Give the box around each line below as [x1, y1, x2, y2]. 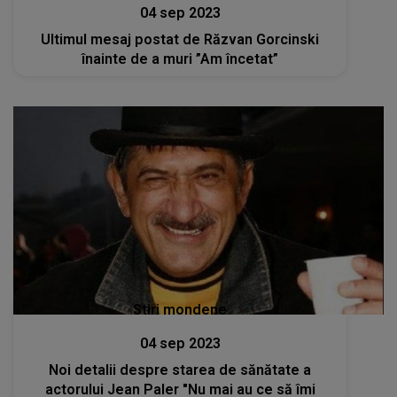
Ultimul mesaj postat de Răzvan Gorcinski [41, 30, 320, 48]
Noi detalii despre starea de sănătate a [49, 362, 312, 379]
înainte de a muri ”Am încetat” [82, 50, 279, 67]
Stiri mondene [133, 301, 228, 319]
